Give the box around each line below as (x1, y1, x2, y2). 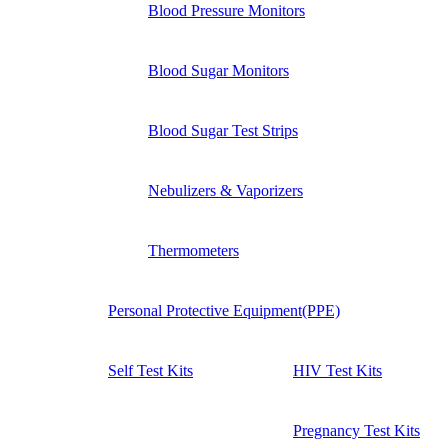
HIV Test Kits (293, 361, 382, 379)
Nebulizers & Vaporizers (148, 181, 303, 199)
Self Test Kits (108, 361, 193, 379)
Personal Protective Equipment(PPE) (108, 301, 340, 319)
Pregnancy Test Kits (293, 421, 420, 439)
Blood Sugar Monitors (148, 61, 289, 79)
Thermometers (148, 241, 239, 259)
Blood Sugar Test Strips (148, 121, 298, 139)
